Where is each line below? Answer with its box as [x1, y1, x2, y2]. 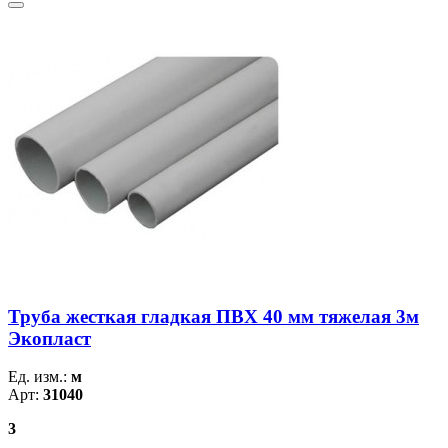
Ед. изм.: [8, 368, 71, 386]
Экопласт [8, 327, 91, 349]
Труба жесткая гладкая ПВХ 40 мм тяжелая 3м [8, 305, 419, 327]
